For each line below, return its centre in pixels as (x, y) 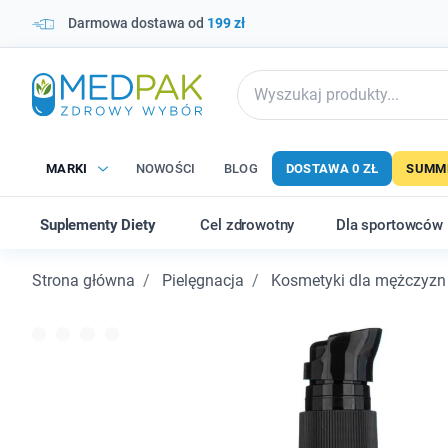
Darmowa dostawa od (137, 23)
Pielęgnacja (203, 280)
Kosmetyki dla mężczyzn (358, 280)
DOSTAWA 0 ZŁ (332, 168)
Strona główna (83, 280)
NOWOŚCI (165, 168)
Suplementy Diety (98, 225)
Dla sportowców (389, 225)
